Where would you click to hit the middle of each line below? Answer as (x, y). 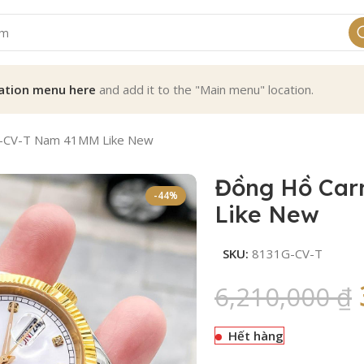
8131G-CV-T (287, 253)
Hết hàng (256, 336)
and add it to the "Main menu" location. (205, 89)
